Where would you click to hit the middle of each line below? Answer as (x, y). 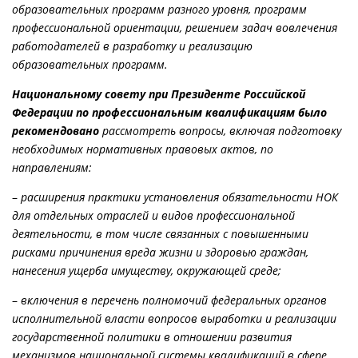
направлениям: (52, 167)
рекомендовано (56, 130)
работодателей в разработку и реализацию (132, 46)
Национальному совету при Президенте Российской (159, 93)
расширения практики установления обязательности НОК (179, 197)
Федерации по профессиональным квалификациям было (169, 112)
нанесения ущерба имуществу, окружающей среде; (147, 270)
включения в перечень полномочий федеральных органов (174, 300)
